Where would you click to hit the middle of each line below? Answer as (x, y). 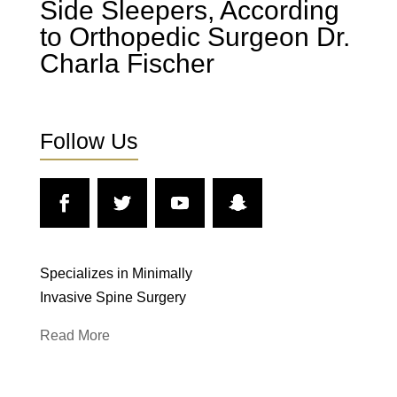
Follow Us (89, 141)
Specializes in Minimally (116, 273)
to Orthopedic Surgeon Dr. (195, 37)
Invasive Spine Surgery (113, 297)
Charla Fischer (127, 63)
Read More (74, 335)
